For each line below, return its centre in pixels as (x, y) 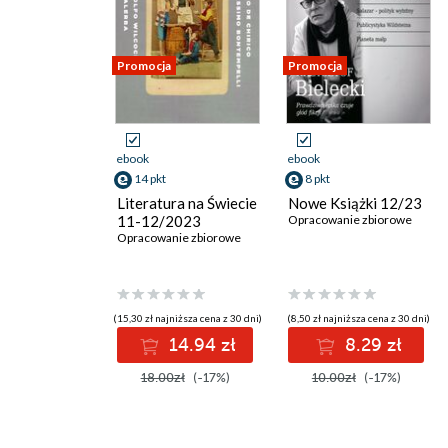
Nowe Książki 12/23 (355, 203)
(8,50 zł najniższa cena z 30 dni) (359, 318)
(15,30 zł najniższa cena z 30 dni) (188, 318)
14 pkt (150, 178)
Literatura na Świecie (187, 203)
